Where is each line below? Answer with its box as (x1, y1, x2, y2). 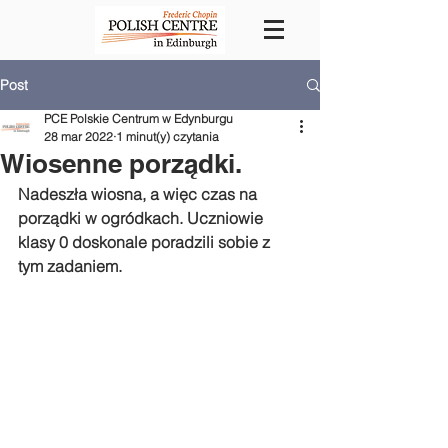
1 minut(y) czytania (116, 129, 219, 144)
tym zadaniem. (18, 256, 122, 276)
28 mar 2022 (44, 129, 113, 144)
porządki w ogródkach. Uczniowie (18, 208, 267, 228)
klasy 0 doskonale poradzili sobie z (18, 232, 274, 252)
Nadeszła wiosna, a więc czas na (18, 184, 261, 204)
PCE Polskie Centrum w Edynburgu (44, 111, 233, 126)
